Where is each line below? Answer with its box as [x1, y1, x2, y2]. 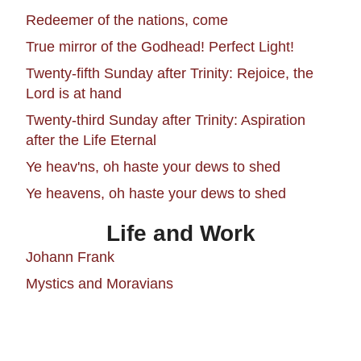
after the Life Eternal [26, 131, 156, 148]
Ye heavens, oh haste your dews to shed [26, 185, 286, 201]
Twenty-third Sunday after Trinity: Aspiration [26, 111, 305, 128]
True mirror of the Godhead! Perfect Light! [26, 38, 294, 55]
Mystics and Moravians [26, 275, 173, 292]
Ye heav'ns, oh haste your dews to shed [26, 158, 280, 175]
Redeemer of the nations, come [26, 11, 228, 28]
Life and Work [106, 221, 255, 246]
